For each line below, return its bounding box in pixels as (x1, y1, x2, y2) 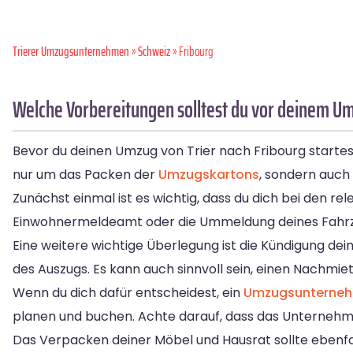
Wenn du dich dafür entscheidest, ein (13, 284, 243, 303)
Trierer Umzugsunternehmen (13, 41, 129, 62)
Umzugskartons (158, 165, 259, 184)
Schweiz (138, 41, 170, 62)
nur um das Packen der (13, 165, 158, 184)
